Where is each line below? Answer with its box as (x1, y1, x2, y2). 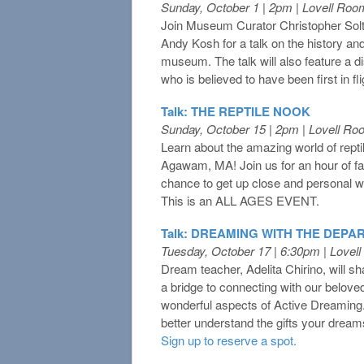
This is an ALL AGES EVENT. (161, 191, 319, 209)
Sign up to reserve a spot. (161, 331, 297, 349)
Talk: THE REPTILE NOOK (161, 102, 310, 120)
